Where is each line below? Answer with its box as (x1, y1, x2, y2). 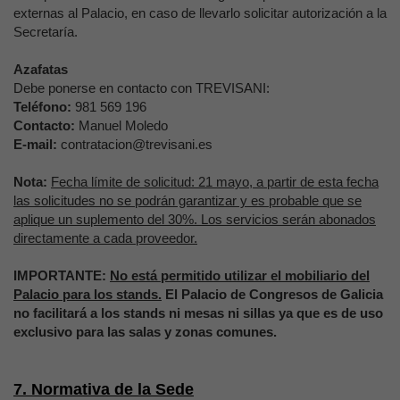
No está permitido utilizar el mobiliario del (110, 268, 370, 283)
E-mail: (13, 137, 61, 152)
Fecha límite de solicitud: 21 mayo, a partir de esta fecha (51, 174, 379, 189)
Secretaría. (13, 24, 78, 39)
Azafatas (13, 62, 68, 77)
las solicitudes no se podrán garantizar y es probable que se (13, 193, 362, 208)
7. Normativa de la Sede (13, 380, 194, 398)
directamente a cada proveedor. (13, 230, 197, 246)
